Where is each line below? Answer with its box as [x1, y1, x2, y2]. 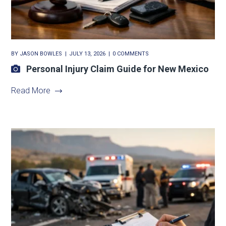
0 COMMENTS [112, 50, 149, 57]
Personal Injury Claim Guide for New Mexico [26, 63, 209, 74]
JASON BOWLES [20, 50, 63, 57]
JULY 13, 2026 [69, 50, 106, 57]
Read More [11, 85, 51, 95]
